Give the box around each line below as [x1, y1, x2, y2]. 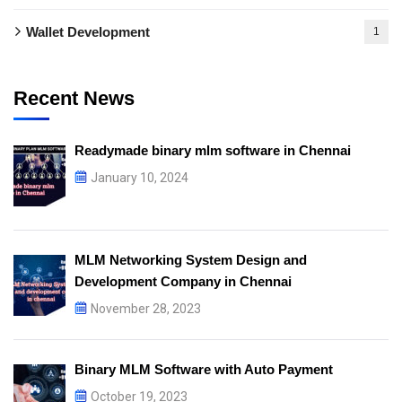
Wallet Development [26, 23, 150, 39]
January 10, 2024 [91, 170, 188, 185]
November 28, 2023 [91, 301, 201, 316]
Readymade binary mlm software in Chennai [74, 142, 351, 158]
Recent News [13, 86, 135, 109]
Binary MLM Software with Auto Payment [74, 361, 333, 377]
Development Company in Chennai [74, 273, 292, 289]
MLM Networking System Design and [74, 251, 307, 267]
